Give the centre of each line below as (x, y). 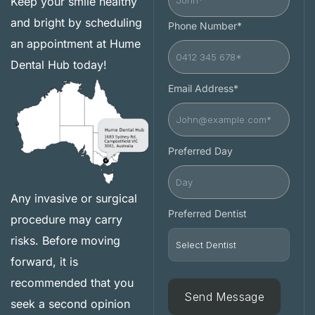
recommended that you (72, 283)
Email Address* (204, 89)
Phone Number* (205, 26)
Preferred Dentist (208, 214)
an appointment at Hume (76, 44)
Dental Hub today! (59, 65)
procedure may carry (66, 219)
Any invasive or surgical (74, 198)
